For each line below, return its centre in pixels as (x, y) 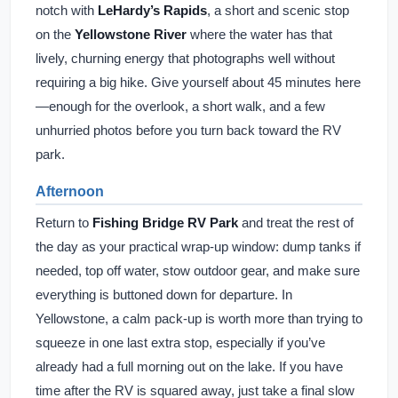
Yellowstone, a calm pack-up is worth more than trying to (199, 318)
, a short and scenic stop (278, 10)
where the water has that (259, 34)
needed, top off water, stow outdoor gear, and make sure (198, 271)
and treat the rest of (296, 223)
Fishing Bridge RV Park (165, 223)
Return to (64, 223)
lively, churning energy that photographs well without (185, 58)
